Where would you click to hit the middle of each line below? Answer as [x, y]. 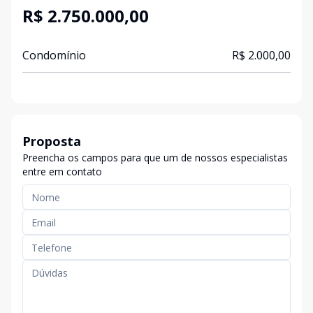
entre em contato [62, 172]
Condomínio [54, 55]
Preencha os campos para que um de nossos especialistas [155, 158]
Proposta [52, 141]
